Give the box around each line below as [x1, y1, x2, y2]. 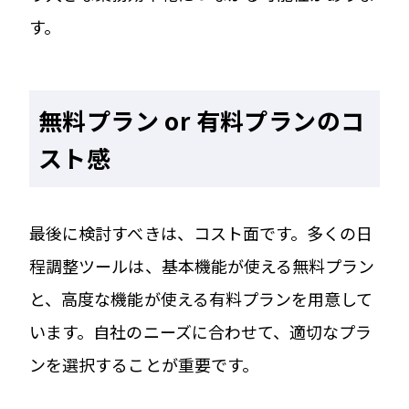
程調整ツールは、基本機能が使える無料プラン [29, 253, 375, 278]
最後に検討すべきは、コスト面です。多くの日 [29, 220, 373, 245]
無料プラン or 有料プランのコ [38, 102, 365, 137]
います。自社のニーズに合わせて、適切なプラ [29, 319, 372, 343]
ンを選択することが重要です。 [29, 351, 259, 376]
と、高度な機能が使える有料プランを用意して [29, 286, 373, 310]
